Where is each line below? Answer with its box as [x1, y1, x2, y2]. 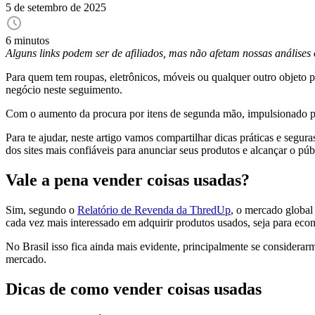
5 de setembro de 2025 [6, 1, 106, 14]
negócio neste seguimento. [6, 84, 122, 96]
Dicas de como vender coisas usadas [6, 280, 262, 299]
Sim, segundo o [6, 204, 77, 217]
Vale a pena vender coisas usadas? [6, 171, 250, 190]
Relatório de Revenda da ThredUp [77, 204, 231, 217]
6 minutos [6, 34, 49, 47]
